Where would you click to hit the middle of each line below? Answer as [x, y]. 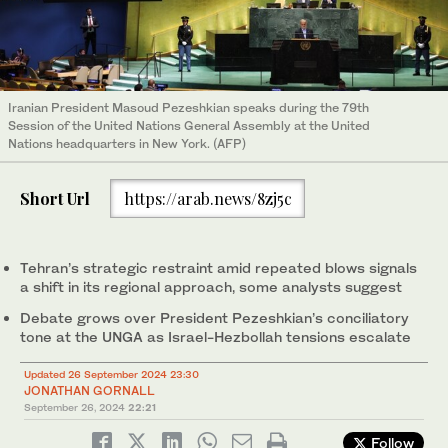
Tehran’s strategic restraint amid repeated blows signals [218, 268]
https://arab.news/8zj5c [207, 198]
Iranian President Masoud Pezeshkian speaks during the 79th [188, 107]
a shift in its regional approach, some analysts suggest [211, 287]
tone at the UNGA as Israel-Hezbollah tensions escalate [215, 337]
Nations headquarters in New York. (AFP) [127, 143]
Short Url [55, 198]
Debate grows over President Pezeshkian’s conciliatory [214, 318]
